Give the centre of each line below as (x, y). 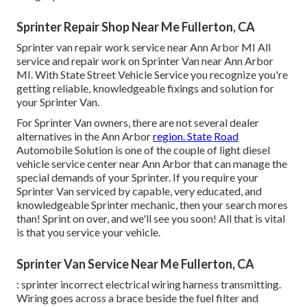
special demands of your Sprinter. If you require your (137, 177)
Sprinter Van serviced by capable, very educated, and (139, 191)
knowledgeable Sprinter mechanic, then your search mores (152, 205)
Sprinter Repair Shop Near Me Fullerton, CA (136, 27)
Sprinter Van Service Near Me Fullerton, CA (135, 264)
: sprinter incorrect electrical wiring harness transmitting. (149, 284)
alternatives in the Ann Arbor (85, 136)
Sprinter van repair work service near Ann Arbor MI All (144, 47)
